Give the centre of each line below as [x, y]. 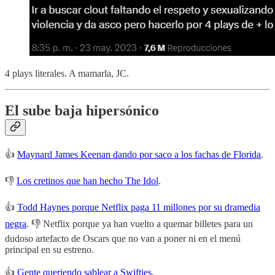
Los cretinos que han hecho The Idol [87, 181]
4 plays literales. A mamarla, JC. [67, 73]
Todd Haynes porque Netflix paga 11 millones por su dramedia [139, 207]
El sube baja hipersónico [82, 110]
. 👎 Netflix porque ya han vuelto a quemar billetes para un [140, 224]
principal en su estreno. [49, 250]
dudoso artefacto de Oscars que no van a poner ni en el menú [123, 239]
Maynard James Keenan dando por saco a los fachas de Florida [139, 155]
